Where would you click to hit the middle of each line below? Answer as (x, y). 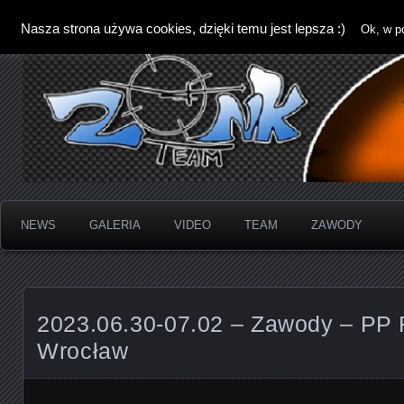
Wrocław (83, 351)
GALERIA (115, 225)
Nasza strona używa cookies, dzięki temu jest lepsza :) (183, 28)
